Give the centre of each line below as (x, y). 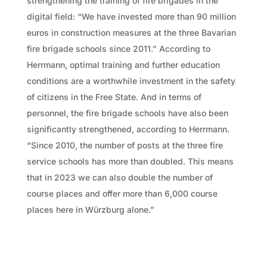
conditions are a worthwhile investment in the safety (131, 80)
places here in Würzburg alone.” (90, 209)
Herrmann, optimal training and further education (123, 64)
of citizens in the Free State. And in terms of (114, 97)
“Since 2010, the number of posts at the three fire (125, 145)
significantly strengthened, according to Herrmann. (128, 129)
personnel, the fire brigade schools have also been (127, 113)
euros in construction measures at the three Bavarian (131, 32)
